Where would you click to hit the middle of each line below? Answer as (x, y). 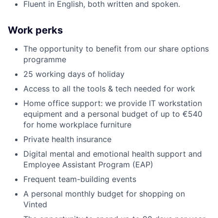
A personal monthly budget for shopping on (104, 193)
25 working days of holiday (74, 74)
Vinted (35, 204)
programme (45, 59)
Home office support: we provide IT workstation (113, 103)
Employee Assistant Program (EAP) (88, 164)
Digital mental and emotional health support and (113, 154)
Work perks (35, 30)
